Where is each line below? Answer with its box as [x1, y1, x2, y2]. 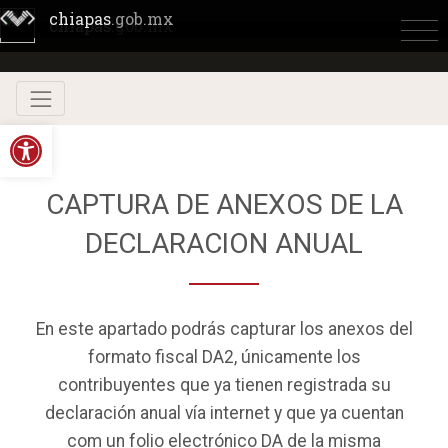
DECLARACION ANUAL [85, 227, 363, 261]
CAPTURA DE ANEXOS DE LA [45, 188, 403, 222]
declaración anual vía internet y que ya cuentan [44, 403, 404, 424]
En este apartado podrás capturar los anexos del [35, 319, 413, 340]
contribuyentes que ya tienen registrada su [57, 375, 391, 396]
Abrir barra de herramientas [9, 115, 388, 154]
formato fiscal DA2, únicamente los [87, 347, 361, 368]
